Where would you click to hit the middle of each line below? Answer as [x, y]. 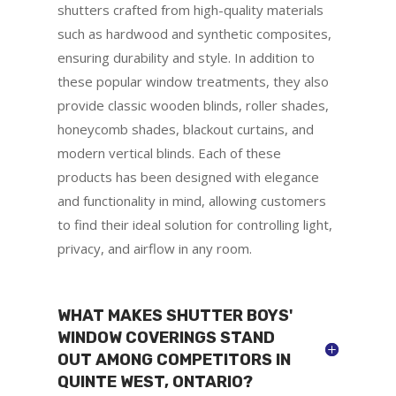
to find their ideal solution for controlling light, [194, 224]
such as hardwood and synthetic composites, [194, 33]
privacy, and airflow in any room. [154, 248]
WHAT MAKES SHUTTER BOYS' [175, 315]
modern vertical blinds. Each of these [169, 152]
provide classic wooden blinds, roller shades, [193, 105]
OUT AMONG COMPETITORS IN [174, 359]
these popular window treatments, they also [193, 81]
